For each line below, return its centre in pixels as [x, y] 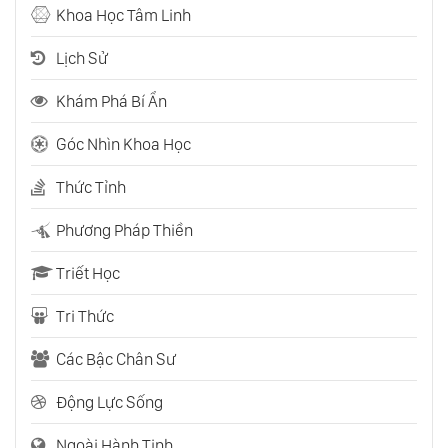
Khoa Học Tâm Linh [123, 14]
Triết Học [88, 272]
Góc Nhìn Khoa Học [123, 143]
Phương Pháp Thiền [124, 229]
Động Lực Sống [109, 401]
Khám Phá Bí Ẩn [111, 100]
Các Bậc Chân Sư [116, 358]
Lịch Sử [82, 57]
